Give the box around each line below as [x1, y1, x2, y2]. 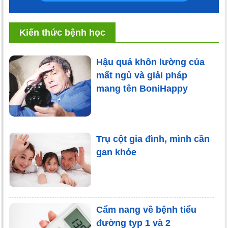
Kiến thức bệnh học [19, 27, 105, 38]
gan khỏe [96, 147, 136, 158]
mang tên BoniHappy [96, 83, 188, 94]
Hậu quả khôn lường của [96, 57, 205, 68]
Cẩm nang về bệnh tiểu [96, 204, 196, 215]
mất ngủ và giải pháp [96, 70, 187, 81]
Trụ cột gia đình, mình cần [96, 134, 210, 145]
